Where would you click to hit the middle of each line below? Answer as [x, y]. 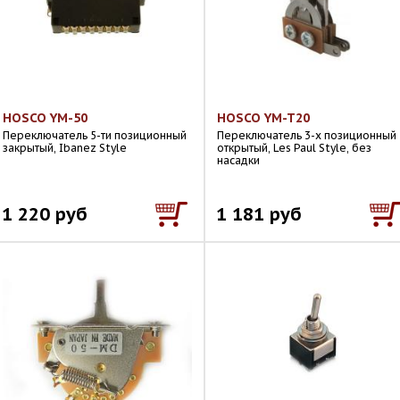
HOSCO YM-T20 [263, 118]
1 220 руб [45, 214]
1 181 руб [259, 214]
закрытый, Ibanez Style [65, 148]
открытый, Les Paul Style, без [294, 148]
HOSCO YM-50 [45, 118]
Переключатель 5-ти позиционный [95, 135]
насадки [238, 160]
